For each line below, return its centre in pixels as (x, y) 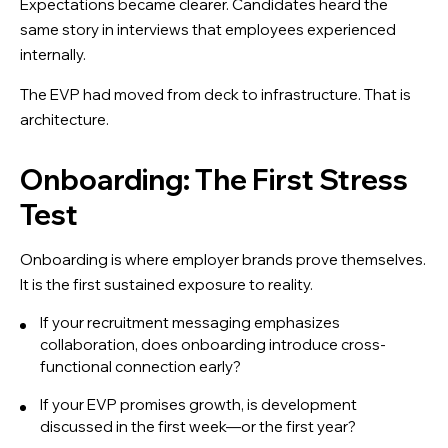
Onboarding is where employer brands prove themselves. (223, 259)
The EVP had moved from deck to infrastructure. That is (215, 94)
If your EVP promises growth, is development (198, 404)
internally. (53, 54)
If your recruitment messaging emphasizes (190, 322)
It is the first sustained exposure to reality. (166, 284)
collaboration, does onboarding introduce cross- (213, 344)
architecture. (64, 119)
